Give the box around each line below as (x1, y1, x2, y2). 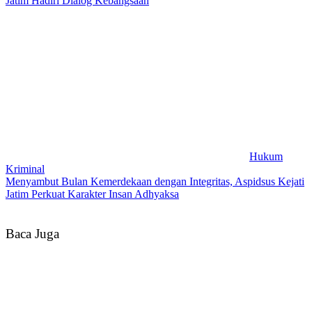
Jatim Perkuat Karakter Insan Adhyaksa (6, 187, 179, 200)
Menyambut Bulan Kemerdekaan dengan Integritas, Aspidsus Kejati (6, 175, 304, 187)
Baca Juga (6, 226, 59, 241)
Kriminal (6, 162, 45, 175)
